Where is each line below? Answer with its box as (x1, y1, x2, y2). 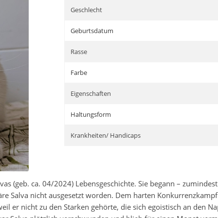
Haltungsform (71, 110, 111, 119)
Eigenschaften (71, 89, 111, 98)
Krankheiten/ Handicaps (71, 131, 141, 140)
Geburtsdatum (71, 26, 114, 35)
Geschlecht (71, 5, 103, 14)
